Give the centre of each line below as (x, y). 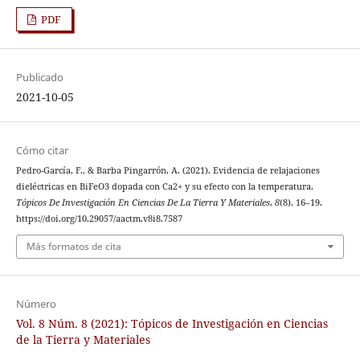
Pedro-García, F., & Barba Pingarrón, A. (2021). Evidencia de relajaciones (168, 170)
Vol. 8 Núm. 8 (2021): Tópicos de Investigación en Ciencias (172, 324)
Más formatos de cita (74, 247)
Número (36, 304)
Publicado (39, 77)
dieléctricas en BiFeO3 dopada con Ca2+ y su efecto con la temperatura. (164, 186)
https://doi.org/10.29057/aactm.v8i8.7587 (99, 218)
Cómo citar (42, 150)
